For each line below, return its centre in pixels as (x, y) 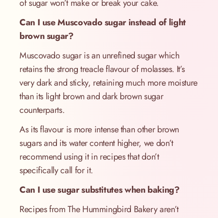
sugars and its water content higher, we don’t (96, 143)
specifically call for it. (56, 171)
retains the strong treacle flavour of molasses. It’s (102, 69)
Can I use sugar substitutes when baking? (100, 190)
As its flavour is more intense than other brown (100, 130)
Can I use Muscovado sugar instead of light (103, 23)
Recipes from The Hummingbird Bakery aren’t (99, 209)
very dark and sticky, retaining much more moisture (109, 83)
